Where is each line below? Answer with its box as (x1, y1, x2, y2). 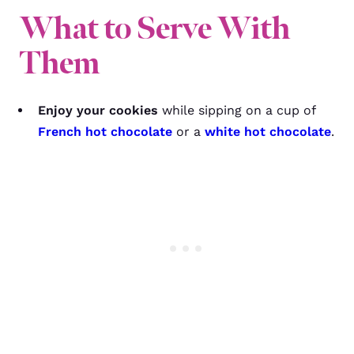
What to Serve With (19, 8, 290, 49)
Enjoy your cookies (38, 103, 158, 118)
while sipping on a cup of (158, 103, 315, 118)
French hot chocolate (38, 124, 172, 139)
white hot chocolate (205, 124, 331, 139)
